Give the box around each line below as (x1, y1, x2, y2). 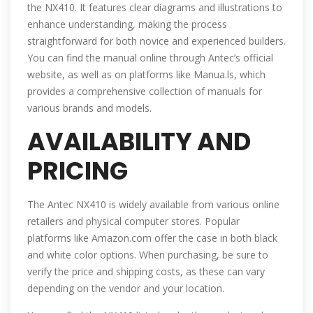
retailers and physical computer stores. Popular (27, 214, 240, 228)
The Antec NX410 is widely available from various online (27, 198, 279, 212)
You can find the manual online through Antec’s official (27, 51, 273, 65)
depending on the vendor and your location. (27, 282, 224, 296)
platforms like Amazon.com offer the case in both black (27, 231, 277, 245)
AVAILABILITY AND (27, 124, 251, 159)
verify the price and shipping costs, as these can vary (27, 265, 265, 279)
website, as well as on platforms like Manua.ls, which (27, 68, 265, 82)
